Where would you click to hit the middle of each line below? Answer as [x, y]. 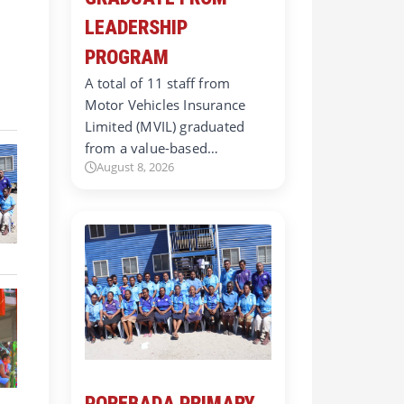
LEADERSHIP [136, 27]
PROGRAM [126, 57]
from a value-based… [151, 147]
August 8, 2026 [135, 166]
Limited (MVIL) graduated [165, 126]
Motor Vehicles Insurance [165, 104]
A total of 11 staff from [157, 83]
